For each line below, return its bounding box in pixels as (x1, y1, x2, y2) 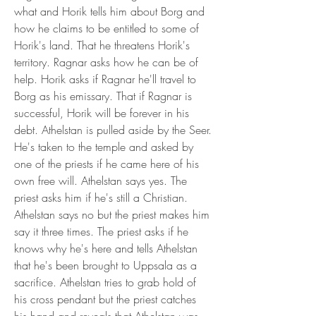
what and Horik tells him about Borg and (14, 4, 205, 19)
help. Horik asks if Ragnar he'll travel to (14, 71, 196, 87)
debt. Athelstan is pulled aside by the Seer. (14, 122, 212, 138)
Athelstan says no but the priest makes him (14, 207, 209, 222)
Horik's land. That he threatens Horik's (14, 37, 190, 53)
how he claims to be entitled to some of (14, 20, 199, 36)
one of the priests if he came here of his (14, 156, 199, 171)
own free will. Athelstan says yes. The (14, 173, 187, 188)
